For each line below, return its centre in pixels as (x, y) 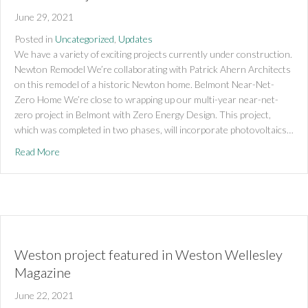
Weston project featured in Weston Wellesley (148, 254)
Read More (37, 151)
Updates (135, 38)
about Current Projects (108, 151)
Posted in (34, 38)
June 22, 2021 (44, 295)
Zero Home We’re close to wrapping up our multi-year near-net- (146, 99)
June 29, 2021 (44, 16)
